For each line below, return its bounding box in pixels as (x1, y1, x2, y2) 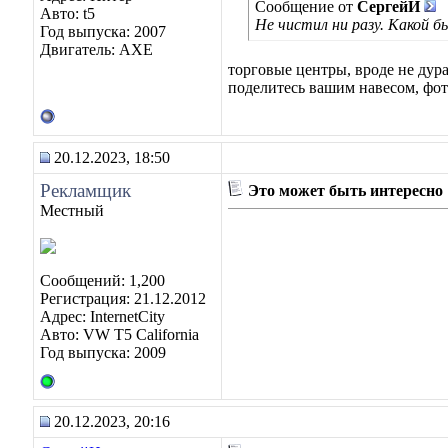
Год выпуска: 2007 (40, 23, 166, 40)
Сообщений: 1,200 (40, 272, 165, 289)
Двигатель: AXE (40, 41, 153, 58)
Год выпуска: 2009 (40, 344, 166, 361)
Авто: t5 (40, 5, 95, 22)
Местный (40, 202, 104, 219)
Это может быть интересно (244, 182, 443, 199)
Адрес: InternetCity (40, 308, 165, 325)
